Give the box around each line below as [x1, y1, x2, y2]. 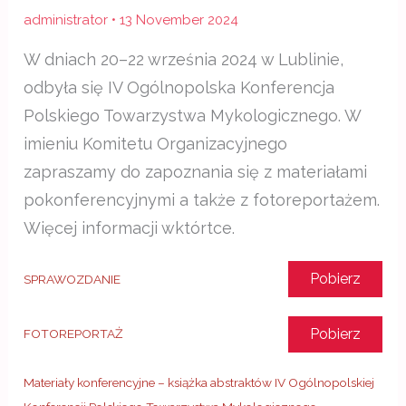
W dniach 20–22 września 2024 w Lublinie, [24, 49, 344, 69]
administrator [24, 11, 112, 28]
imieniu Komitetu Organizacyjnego [24, 133, 288, 153]
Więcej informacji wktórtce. [24, 217, 236, 237]
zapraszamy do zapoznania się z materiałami [24, 161, 368, 181]
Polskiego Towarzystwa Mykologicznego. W [24, 105, 362, 125]
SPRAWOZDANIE [24, 271, 121, 286]
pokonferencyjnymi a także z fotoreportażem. [24, 189, 381, 209]
